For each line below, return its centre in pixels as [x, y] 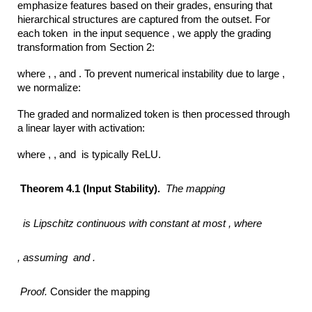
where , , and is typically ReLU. [89, 154]
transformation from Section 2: [88, 47]
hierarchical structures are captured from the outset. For [144, 19]
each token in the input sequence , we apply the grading [145, 33]
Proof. [34, 292]
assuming [47, 257]
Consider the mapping [100, 292]
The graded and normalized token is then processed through [154, 114]
